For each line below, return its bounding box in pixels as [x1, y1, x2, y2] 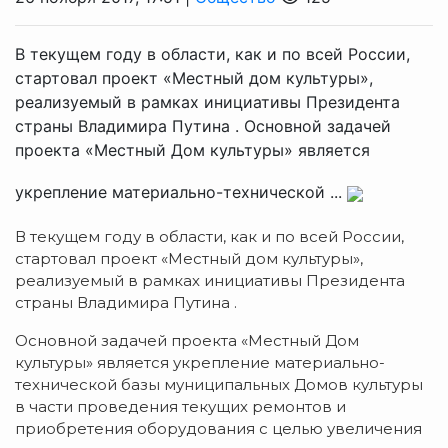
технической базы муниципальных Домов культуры [15, 374, 423, 394]
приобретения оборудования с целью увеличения [15, 418, 422, 438]
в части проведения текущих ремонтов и [15, 396, 346, 416]
